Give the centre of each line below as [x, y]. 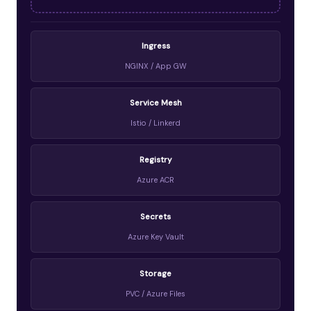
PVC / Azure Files [155, 293]
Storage [155, 274]
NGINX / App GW [155, 66]
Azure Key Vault [155, 236]
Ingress [155, 46]
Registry [155, 160]
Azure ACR [155, 179]
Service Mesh [155, 103]
